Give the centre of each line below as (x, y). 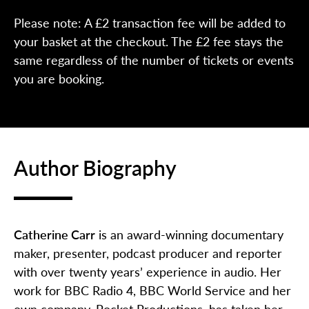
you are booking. (59, 79)
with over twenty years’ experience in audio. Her (148, 272)
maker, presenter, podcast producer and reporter (148, 253)
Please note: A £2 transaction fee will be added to (150, 23)
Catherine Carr (54, 235)
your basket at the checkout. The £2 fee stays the (149, 41)
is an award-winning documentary (189, 235)
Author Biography (95, 168)
